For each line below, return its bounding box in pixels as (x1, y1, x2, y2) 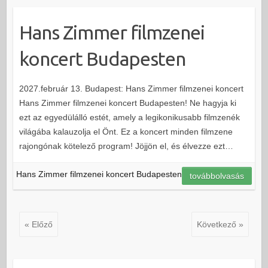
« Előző (24, 219, 53, 229)
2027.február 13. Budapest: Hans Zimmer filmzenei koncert (19, 83, 243, 93)
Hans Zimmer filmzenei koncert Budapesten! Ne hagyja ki (19, 98, 236, 108)
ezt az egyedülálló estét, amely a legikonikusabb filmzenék (19, 112, 240, 122)
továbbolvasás (190, 170, 245, 181)
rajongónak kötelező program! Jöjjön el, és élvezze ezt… (19, 141, 233, 151)
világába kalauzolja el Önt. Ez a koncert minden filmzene (19, 126, 233, 136)
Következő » (197, 219, 244, 229)
